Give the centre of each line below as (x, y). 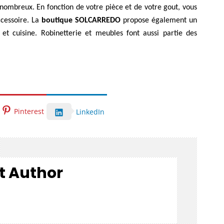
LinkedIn (90, 111)
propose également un (159, 21)
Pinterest (29, 111)
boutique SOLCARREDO (81, 21)
